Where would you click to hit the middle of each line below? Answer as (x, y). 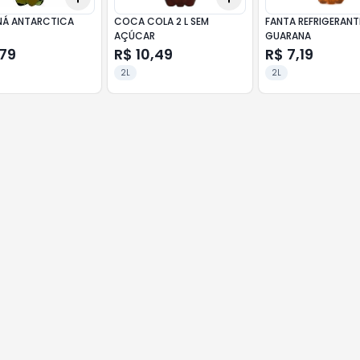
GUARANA (288, 36)
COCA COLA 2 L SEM (161, 21)
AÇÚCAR (134, 36)
